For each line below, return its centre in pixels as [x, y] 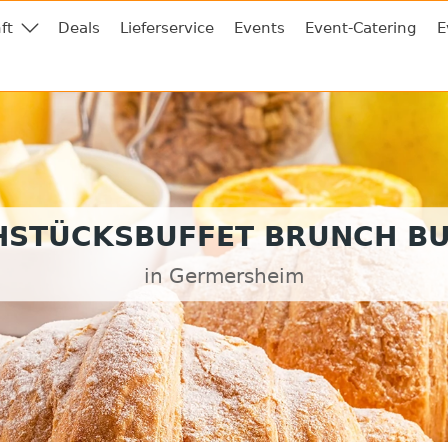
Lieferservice [167, 28]
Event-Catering [361, 28]
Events [259, 28]
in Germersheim [224, 276]
